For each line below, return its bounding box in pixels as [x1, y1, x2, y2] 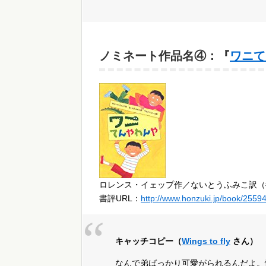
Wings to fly [182, 236, 230, 246]
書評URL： [99, 194, 141, 204]
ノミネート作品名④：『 [99, 49, 230, 63]
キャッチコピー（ [115, 236, 182, 246]
